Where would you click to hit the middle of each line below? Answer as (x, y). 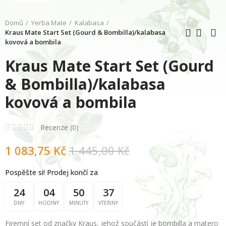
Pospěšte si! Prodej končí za (51, 172)
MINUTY (78, 203)
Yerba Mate (49, 23)
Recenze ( (56, 127)
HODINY (49, 203)
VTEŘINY (108, 203)
